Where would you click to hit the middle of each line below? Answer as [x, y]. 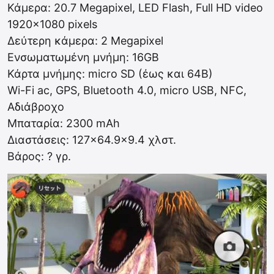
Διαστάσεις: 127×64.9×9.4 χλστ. [92, 140]
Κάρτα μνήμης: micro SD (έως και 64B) [110, 74]
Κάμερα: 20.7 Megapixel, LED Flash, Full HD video [135, 8]
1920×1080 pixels [52, 24]
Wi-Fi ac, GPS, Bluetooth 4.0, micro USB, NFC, [127, 90]
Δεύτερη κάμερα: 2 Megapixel [85, 41]
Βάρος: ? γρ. [39, 156]
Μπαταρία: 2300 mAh [64, 123]
